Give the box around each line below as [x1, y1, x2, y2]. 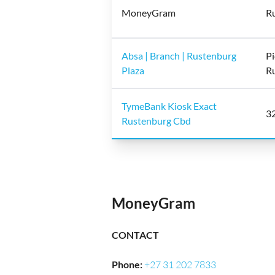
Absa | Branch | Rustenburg [122, 50, 236, 61]
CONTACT [112, 229, 159, 241]
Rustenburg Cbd [122, 115, 191, 126]
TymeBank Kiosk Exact [122, 100, 217, 112]
